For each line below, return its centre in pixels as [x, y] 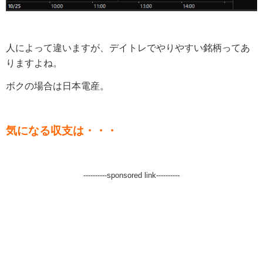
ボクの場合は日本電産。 [58, 86]
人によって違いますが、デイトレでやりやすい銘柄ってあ [128, 48]
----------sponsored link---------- [131, 175]
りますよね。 [34, 63]
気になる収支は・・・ [62, 130]
